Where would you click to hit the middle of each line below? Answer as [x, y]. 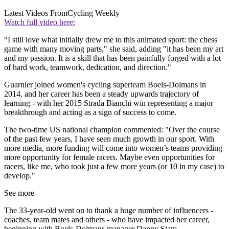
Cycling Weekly [94, 13]
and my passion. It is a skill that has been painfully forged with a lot [112, 58]
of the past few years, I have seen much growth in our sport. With [109, 139]
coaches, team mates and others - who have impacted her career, [107, 219]
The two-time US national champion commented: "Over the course [112, 129]
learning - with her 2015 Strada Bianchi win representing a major [109, 103]
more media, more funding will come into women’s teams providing [113, 148]
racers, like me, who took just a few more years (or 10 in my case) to [114, 166]
